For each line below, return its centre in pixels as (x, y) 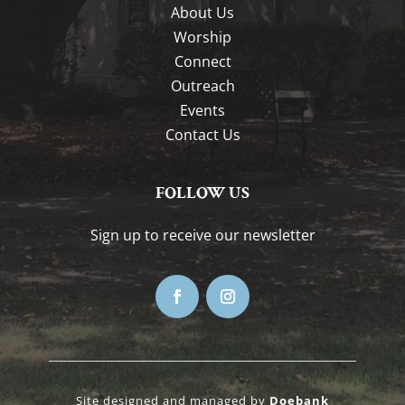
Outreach (202, 86)
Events (202, 110)
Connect (202, 61)
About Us (202, 13)
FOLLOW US (202, 193)
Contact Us (202, 135)
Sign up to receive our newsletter (202, 235)
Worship (202, 37)
